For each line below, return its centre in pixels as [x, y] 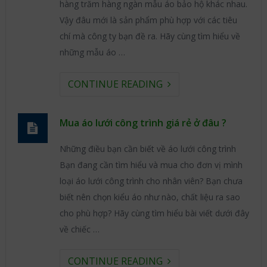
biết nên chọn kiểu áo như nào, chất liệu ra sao [150, 197]
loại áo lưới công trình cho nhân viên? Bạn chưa [151, 181]
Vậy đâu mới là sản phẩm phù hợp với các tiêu [148, 20]
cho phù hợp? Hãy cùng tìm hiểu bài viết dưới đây [154, 213]
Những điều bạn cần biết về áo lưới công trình [148, 149]
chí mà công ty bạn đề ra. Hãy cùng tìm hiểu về [150, 36]
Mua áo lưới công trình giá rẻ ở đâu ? [143, 123]
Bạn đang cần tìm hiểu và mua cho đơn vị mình [151, 165]
